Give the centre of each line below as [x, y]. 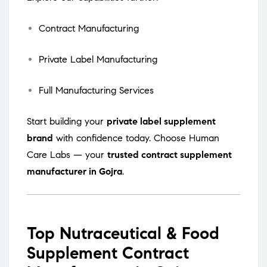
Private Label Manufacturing [98, 60]
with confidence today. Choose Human [136, 138]
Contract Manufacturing [89, 29]
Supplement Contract [108, 253]
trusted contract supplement [170, 155]
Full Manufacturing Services [96, 91]
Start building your [67, 122]
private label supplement [161, 122]
